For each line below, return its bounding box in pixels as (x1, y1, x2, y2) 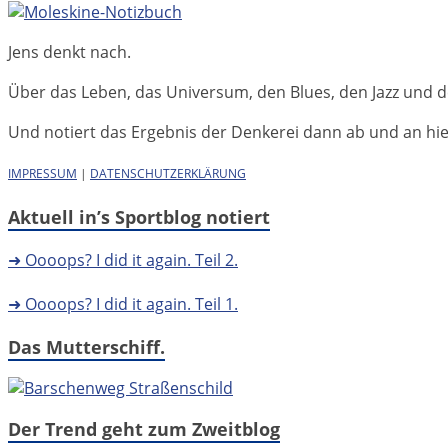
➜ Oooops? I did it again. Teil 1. (8, 292, 238, 315)
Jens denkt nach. (8, 40, 131, 63)
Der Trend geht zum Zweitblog (8, 416, 280, 441)
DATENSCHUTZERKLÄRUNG (90, 164, 246, 182)
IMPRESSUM (8, 164, 77, 182)
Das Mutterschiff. (8, 334, 165, 359)
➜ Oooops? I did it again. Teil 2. (8, 248, 238, 271)
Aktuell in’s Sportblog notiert (8, 204, 270, 229)
